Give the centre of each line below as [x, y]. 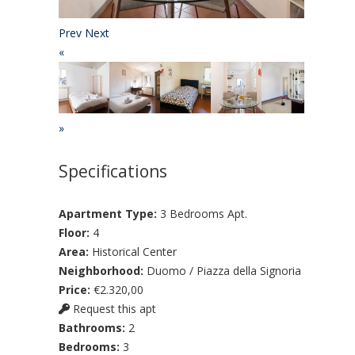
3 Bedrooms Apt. [204, 213]
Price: [76, 289]
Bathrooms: [94, 327]
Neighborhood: [103, 270]
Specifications [113, 171]
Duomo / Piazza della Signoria [224, 270]
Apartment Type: [109, 213]
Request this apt [113, 308]
